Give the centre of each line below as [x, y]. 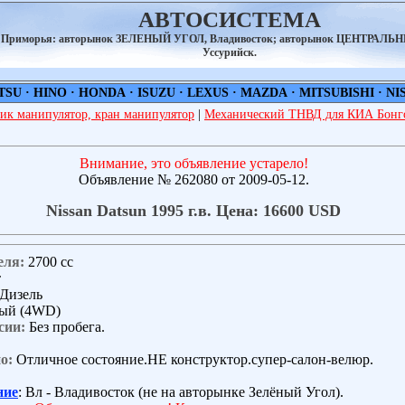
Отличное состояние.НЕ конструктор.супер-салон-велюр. [193, 359]
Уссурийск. [230, 52]
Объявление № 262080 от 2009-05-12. [193, 179]
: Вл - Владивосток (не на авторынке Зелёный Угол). [181, 391]
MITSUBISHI [336, 93]
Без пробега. [65, 326]
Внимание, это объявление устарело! [193, 163]
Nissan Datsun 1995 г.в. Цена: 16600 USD [193, 210]
